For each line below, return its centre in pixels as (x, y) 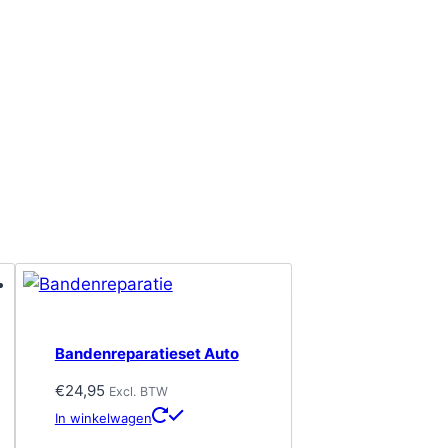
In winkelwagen (103, 418)
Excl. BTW (138, 392)
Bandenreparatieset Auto (146, 353)
